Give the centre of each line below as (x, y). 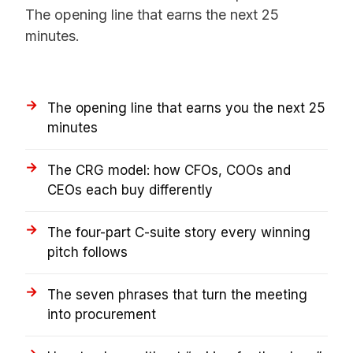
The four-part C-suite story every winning (179, 232)
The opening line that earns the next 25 (152, 14)
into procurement (102, 314)
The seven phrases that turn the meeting (177, 294)
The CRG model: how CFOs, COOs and (169, 170)
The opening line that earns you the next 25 (186, 108)
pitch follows (87, 252)
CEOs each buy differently (130, 190)
